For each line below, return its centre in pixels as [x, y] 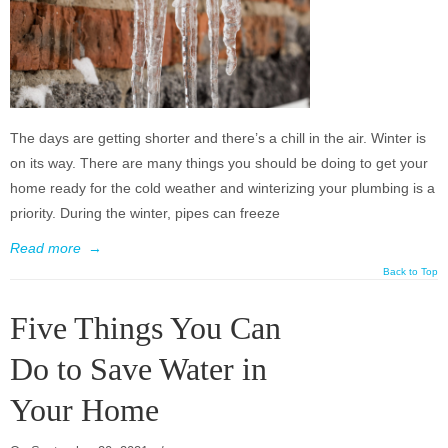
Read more [45, 248]
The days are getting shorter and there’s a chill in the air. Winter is [218, 138]
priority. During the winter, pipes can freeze [145, 213]
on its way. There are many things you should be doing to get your [219, 163]
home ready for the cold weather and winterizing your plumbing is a [222, 188]
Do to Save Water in [138, 370]
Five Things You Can [145, 329]
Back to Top [410, 272]
